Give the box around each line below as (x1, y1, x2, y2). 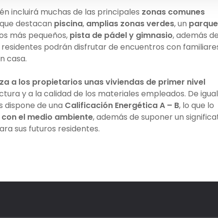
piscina (54, 18, 83, 29)
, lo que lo (179, 99, 214, 111)
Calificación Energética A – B (65, 99, 179, 111)
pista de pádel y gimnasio (70, 29, 173, 41)
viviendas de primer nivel (106, 76, 205, 88)
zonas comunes (142, 6, 205, 18)
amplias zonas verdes (86, 18, 174, 29)
